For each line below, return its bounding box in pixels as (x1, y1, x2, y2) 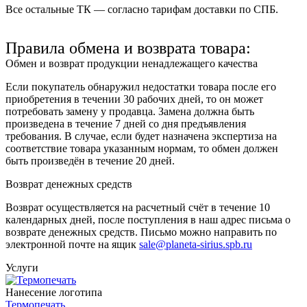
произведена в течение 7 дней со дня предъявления (5, 117, 246, 130)
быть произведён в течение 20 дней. (5, 154, 175, 167)
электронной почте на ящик (5, 238, 139, 250)
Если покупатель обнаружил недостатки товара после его (5, 80, 276, 93)
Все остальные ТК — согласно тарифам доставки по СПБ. (5, 3, 278, 15)
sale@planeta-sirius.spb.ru (139, 238, 252, 250)
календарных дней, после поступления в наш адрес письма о (5, 213, 291, 225)
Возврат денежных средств (5, 177, 132, 190)
